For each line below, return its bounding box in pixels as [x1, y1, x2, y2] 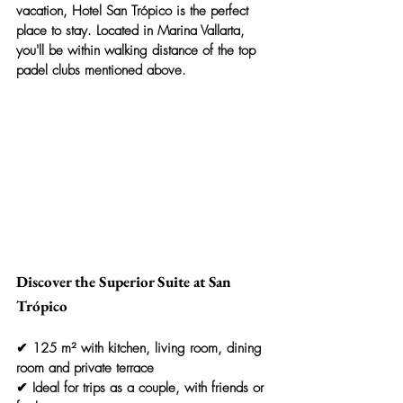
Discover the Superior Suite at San [16, 272, 235, 292]
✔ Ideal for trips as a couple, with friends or [16, 379, 268, 398]
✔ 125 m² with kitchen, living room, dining [16, 339, 266, 358]
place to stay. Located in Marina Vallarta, [16, 21, 249, 40]
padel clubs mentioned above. [16, 60, 186, 79]
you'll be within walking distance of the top [16, 40, 260, 59]
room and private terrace [16, 359, 154, 378]
